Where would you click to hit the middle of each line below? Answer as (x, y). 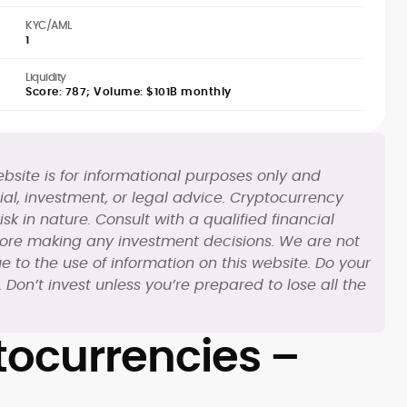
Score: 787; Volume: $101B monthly (129, 91)
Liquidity (46, 77)
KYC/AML (49, 25)
